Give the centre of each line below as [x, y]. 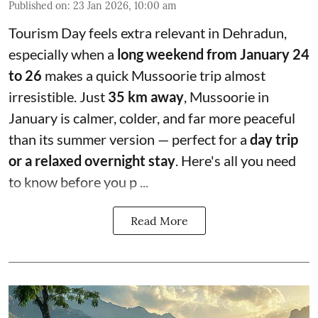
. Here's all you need [236, 160]
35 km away [146, 96]
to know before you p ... [78, 181]
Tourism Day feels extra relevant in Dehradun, [148, 32]
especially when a [63, 54]
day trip [274, 139]
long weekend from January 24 [213, 54]
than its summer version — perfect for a [129, 139]
